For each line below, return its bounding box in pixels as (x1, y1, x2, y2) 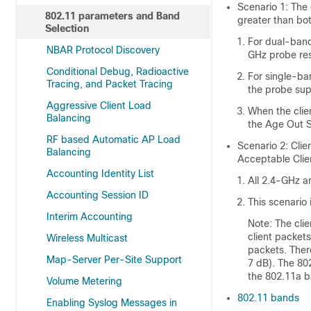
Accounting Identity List (47, 168, 154, 179)
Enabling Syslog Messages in (47, 297, 177, 308)
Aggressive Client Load (47, 100, 151, 111)
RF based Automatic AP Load (47, 134, 180, 145)
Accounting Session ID (47, 190, 149, 201)
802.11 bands (237, 292, 299, 303)
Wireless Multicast (47, 233, 128, 244)
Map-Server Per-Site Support (47, 254, 182, 265)
